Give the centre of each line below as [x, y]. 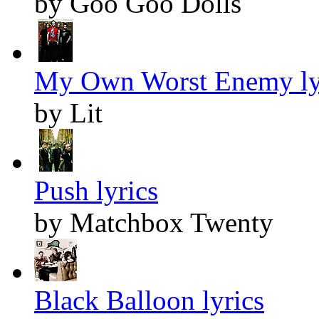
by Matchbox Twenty [154, 222]
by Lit [68, 113]
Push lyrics [96, 190]
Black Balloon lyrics [149, 300]
